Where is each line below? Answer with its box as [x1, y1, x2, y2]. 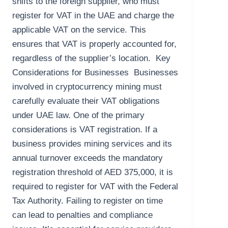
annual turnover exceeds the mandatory [12, 153, 163, 163]
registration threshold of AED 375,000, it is [12, 167, 174, 178]
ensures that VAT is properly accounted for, [12, 39, 177, 49]
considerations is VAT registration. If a [12, 125, 158, 135]
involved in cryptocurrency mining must [12, 82, 162, 92]
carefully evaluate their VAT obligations [12, 96, 160, 106]
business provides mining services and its [12, 139, 173, 149]
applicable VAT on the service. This [12, 25, 147, 35]
